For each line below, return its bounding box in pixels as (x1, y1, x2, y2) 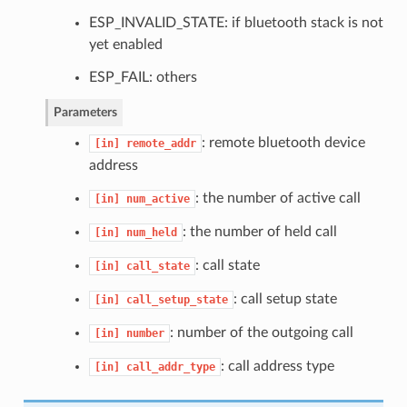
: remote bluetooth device (201, 134, 365, 150)
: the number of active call (194, 190, 361, 205)
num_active (125, 192, 190, 205)
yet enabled (88, 36, 163, 52)
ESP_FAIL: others (88, 69, 197, 84)
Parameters (53, 104, 117, 119)
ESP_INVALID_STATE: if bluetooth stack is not (88, 15, 383, 30)
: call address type (220, 358, 334, 373)
